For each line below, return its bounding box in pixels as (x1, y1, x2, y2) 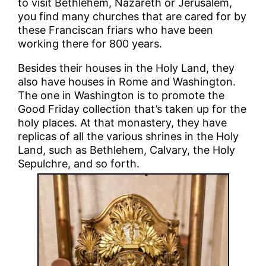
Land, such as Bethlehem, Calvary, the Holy (18, 143, 236, 156)
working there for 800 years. (18, 37, 163, 50)
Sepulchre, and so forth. (18, 157, 140, 170)
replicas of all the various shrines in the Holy (18, 129, 239, 142)
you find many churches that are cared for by (18, 9, 247, 23)
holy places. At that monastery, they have (18, 116, 227, 129)
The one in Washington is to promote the (18, 88, 225, 102)
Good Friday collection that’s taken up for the (18, 102, 247, 115)
